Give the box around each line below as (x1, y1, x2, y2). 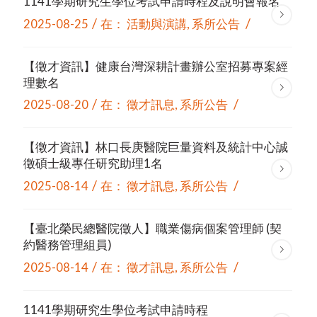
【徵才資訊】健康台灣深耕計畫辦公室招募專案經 (23, 58, 288, 74)
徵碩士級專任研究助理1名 (23, 156, 163, 171)
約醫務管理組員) (23, 237, 112, 253)
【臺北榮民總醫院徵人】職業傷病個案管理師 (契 (23, 221, 282, 236)
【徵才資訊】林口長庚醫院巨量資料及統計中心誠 (23, 139, 288, 155)
